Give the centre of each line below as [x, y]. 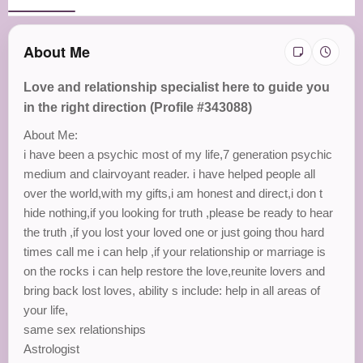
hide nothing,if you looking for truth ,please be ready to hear [178, 213]
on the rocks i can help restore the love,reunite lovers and [174, 271]
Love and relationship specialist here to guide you [177, 87]
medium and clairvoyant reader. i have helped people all [169, 174]
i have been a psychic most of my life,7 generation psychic [178, 154]
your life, [46, 310]
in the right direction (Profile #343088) [138, 107]
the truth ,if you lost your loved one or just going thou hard [174, 232]
